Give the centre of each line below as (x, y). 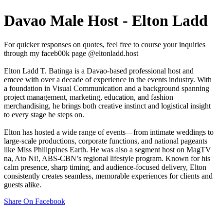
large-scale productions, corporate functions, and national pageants (106, 141)
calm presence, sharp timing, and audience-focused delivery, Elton (105, 167)
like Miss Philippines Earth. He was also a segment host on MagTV (108, 149)
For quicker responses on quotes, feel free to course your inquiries (105, 44)
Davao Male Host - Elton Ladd (106, 21)
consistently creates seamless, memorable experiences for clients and (108, 176)
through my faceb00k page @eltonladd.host (71, 53)
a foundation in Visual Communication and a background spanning (107, 88)
